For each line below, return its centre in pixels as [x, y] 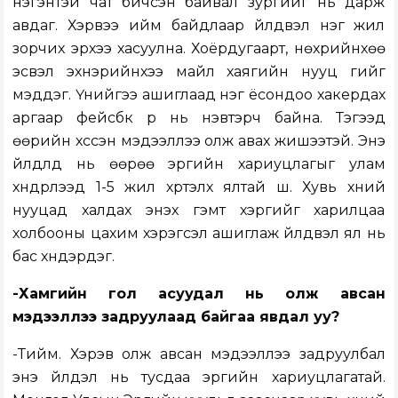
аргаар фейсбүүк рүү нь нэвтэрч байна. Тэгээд [199, 118]
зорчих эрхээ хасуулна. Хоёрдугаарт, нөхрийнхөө [199, 49]
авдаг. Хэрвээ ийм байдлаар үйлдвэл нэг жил [199, 26]
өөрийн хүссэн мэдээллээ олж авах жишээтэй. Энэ [199, 141]
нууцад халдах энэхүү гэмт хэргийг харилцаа [199, 211]
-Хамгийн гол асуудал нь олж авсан [199, 294]
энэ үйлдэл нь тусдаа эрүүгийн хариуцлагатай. [199, 378]
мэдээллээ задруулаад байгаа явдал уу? [176, 317]
